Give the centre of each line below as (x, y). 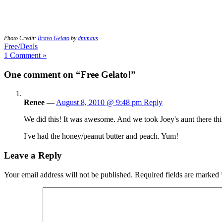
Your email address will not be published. (68, 174)
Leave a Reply (33, 155)
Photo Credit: (21, 38)
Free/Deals (21, 46)
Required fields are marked (178, 174)
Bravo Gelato (54, 38)
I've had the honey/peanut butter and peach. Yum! (101, 136)
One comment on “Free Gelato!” (70, 74)
